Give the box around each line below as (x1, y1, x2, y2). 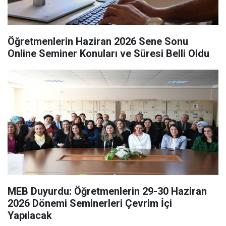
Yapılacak (8, 209, 52, 221)
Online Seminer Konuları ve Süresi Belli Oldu (8, 47, 209, 60)
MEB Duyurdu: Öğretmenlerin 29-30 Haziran (8, 185, 207, 197)
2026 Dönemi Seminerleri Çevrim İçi (8, 197, 172, 209)
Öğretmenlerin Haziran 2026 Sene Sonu (8, 35, 188, 47)
